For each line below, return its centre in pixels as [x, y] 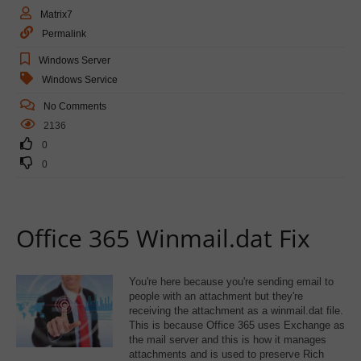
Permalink [64, 33]
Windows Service [80, 79]
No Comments [75, 106]
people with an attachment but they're [216, 296]
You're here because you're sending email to [231, 281]
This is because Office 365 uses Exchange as [237, 325]
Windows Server [75, 60]
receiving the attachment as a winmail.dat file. [236, 310]
